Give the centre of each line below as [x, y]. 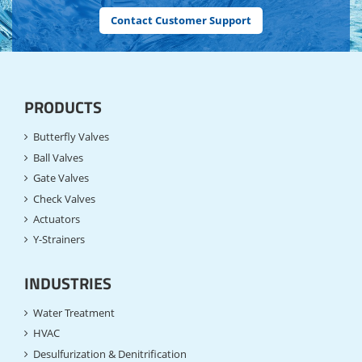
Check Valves [65, 199]
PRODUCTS [63, 108]
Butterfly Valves [72, 137]
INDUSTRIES [68, 283]
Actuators [57, 219]
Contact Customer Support [181, 21]
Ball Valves [59, 158]
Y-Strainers [59, 240]
